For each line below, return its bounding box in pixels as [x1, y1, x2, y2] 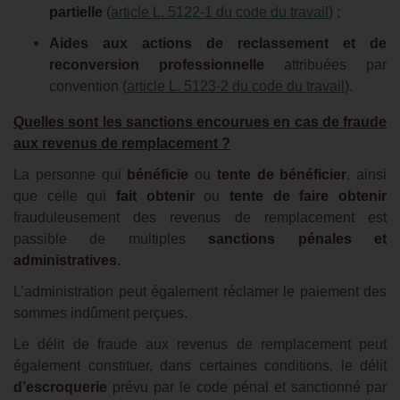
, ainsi [346, 167, 387, 182]
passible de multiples [13, 231, 209, 246]
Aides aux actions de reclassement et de [49, 36, 387, 51]
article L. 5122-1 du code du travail [111, 4, 329, 20]
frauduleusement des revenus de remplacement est [13, 210, 387, 225]
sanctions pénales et [208, 231, 387, 246]
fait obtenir [116, 188, 195, 204]
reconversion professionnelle [49, 57, 264, 72]
